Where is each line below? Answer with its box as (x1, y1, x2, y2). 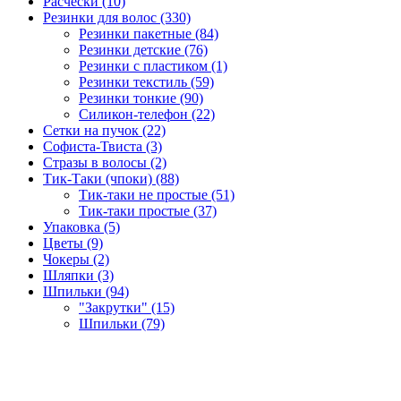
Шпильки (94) (43, 283, 129, 299)
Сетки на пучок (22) (43, 122, 166, 138)
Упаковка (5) (43, 218, 120, 235)
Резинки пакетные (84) (79, 25, 218, 41)
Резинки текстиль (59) (79, 73, 214, 90)
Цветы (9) (43, 235, 103, 251)
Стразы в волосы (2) (43, 154, 166, 170)
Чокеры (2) (43, 251, 109, 267)
